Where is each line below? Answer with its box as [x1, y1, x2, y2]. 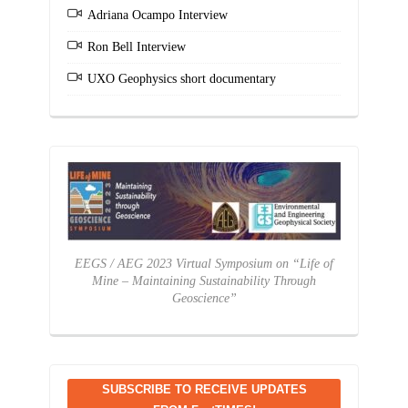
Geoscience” [171, 291, 237, 305]
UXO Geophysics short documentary [87, 71, 276, 86]
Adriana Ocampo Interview [87, 7, 228, 22]
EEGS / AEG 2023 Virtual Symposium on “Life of [75, 256, 333, 270]
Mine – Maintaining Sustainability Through [92, 273, 316, 288]
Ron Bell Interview [87, 39, 186, 54]
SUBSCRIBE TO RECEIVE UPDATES [101, 382, 307, 396]
